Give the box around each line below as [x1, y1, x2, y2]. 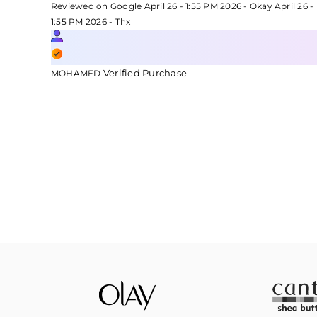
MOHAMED [51, 68, 103, 79]
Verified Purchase [103, 67, 188, 79]
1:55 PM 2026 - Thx [51, 16, 131, 27]
